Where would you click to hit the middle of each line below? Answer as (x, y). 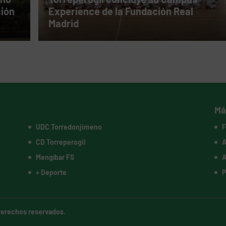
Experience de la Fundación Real (121, 11)
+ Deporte (51, 173)
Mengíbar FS (55, 157)
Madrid (63, 23)
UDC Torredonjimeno (69, 127)
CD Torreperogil (60, 142)
